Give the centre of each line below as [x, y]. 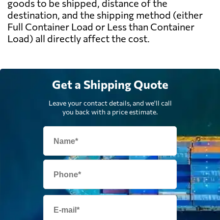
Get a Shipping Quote [110, 84]
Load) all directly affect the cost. [79, 39]
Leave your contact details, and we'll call [110, 103]
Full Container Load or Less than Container [101, 27]
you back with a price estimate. [110, 112]
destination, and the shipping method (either [105, 15]
